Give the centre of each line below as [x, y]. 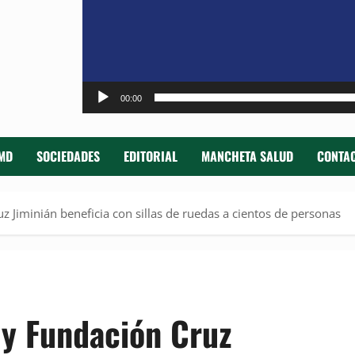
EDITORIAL [151, 157]
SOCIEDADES [68, 157]
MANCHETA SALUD [247, 157]
